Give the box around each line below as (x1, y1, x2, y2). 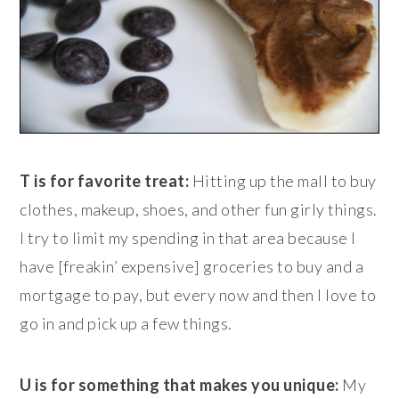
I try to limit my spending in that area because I (20, 227, 356, 248)
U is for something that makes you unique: (20, 374, 339, 395)
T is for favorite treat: (20, 170, 190, 191)
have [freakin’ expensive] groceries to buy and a (20, 256, 364, 276)
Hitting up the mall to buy (189, 170, 377, 191)
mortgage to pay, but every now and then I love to (20, 284, 377, 305)
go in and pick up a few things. (20, 313, 232, 333)
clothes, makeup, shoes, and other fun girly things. (20, 199, 378, 219)
